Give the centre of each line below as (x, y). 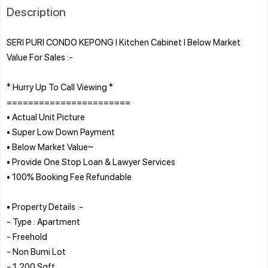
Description (36, 11)
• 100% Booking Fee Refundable (69, 176)
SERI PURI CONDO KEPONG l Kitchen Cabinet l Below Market (124, 42)
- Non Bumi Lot (36, 251)
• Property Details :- (45, 206)
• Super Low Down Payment (61, 131)
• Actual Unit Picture (46, 116)
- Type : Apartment (43, 221)
